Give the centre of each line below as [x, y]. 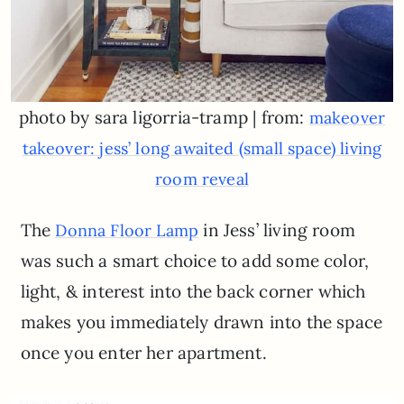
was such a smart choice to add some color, [195, 260]
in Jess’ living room [277, 230]
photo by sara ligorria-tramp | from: [164, 117]
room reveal [202, 179]
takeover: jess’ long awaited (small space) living [202, 148]
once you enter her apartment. [143, 352]
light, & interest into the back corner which [193, 291]
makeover [347, 117]
